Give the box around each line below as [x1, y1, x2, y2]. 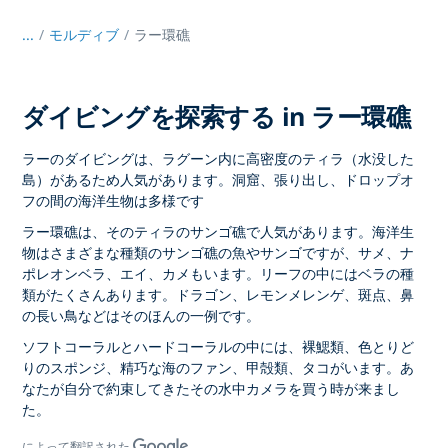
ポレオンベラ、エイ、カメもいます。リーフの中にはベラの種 [22, 264, 415, 283]
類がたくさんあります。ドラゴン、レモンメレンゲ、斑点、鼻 [22, 285, 415, 304]
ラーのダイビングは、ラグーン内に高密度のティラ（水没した [22, 149, 415, 168]
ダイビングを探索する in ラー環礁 [22, 99, 411, 133]
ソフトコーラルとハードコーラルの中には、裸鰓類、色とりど [22, 337, 415, 356]
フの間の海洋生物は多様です [22, 191, 205, 210]
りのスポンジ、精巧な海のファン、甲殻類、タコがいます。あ [22, 358, 415, 377]
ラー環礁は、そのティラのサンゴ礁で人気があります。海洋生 [22, 222, 415, 241]
